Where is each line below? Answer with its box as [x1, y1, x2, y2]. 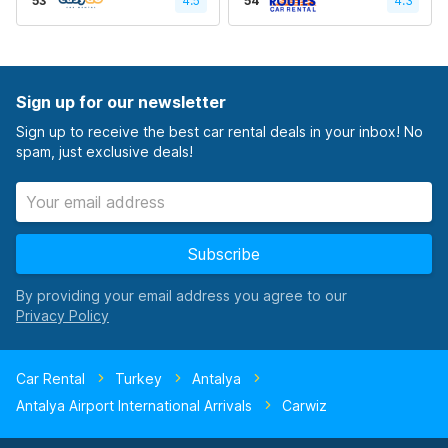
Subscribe [188, 244, 260, 264]
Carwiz [282, 397, 327, 414]
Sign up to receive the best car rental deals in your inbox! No [16, 123, 423, 140]
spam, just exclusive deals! [16, 143, 193, 160]
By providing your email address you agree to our [16, 287, 347, 304]
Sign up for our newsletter [16, 92, 226, 112]
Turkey [115, 370, 162, 387]
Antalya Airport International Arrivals [16, 397, 252, 414]
